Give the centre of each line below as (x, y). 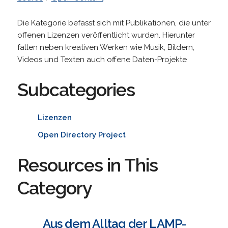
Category (54, 188)
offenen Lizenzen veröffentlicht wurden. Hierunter (106, 35)
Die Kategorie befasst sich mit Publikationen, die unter (114, 23)
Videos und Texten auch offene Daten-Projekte (102, 59)
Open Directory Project (81, 135)
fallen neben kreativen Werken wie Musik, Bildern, (106, 47)
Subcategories (76, 89)
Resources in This (87, 165)
